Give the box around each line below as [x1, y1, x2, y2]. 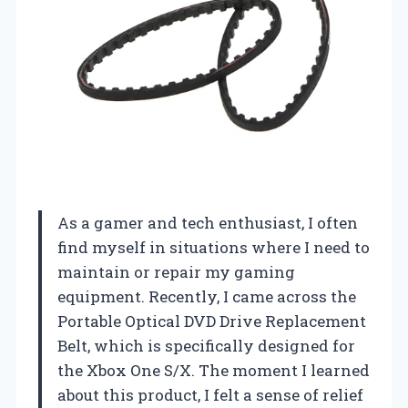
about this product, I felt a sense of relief [57, 384, 363, 406]
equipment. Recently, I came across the [57, 286, 356, 308]
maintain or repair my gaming [57, 261, 295, 283]
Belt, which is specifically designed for [57, 335, 355, 357]
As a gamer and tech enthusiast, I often [57, 212, 358, 234]
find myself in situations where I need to [57, 237, 370, 259]
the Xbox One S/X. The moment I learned [57, 360, 370, 382]
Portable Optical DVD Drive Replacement [57, 311, 366, 332]
